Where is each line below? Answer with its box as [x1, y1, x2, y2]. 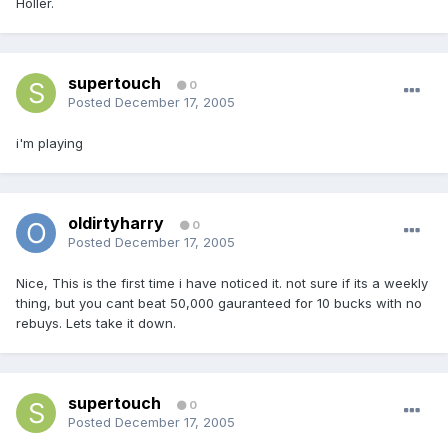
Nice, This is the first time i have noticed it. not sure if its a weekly [16, 275, 428, 292]
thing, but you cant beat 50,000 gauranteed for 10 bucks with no [16, 295, 422, 312]
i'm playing [16, 135, 83, 152]
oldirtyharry [68, 213, 164, 234]
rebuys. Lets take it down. [16, 315, 176, 332]
